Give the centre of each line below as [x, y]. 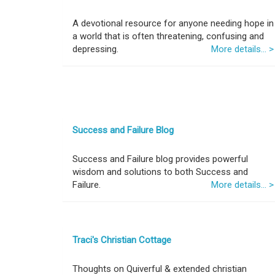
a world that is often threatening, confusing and [168, 36]
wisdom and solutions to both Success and [160, 172]
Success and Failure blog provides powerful [160, 159]
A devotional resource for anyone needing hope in [173, 23]
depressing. [95, 49]
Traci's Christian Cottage [122, 240]
